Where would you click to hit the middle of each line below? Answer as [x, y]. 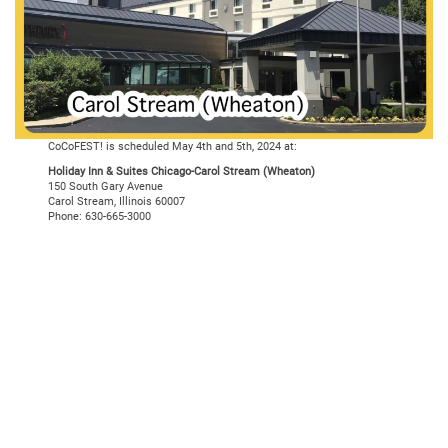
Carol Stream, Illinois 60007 [117, 202]
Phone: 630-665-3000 [100, 217]
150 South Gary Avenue [106, 187]
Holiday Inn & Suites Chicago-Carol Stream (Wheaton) [182, 172]
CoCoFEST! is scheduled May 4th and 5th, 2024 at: [173, 147]
